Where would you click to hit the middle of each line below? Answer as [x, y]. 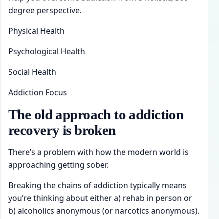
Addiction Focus [38, 93]
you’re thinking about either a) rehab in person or [100, 198]
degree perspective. [45, 11]
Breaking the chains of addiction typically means [98, 186]
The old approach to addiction [96, 115]
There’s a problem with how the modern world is [99, 152]
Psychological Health [47, 52]
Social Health [32, 72]
